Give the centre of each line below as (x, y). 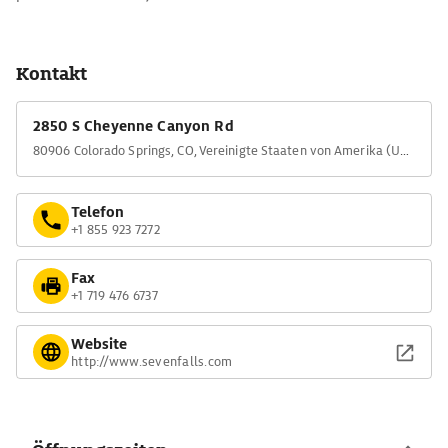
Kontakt (51, 73)
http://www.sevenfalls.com (152, 361)
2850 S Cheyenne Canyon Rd (133, 126)
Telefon (97, 211)
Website (99, 343)
